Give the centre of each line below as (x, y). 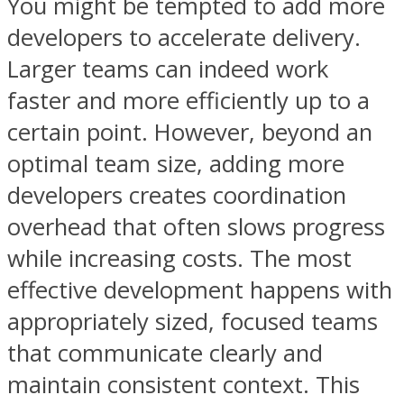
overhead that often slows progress (196, 226)
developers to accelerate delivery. (184, 37)
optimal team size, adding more (176, 163)
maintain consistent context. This (184, 384)
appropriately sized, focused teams (193, 321)
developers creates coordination (177, 195)
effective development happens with (200, 289)
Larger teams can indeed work (168, 69)
